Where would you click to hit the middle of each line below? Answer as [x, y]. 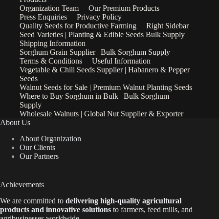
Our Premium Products [124, 8]
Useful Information [121, 61]
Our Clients [37, 148]
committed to [44, 200]
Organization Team [49, 8]
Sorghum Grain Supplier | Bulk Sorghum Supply [95, 52]
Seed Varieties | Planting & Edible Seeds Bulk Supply [102, 35]
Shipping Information [53, 44]
